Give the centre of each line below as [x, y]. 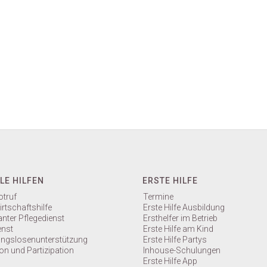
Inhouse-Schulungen [182, 250]
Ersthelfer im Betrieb [180, 218]
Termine [158, 196]
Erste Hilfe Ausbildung [184, 207]
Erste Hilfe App [170, 261]
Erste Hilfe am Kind [178, 229]
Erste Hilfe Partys [175, 239]
